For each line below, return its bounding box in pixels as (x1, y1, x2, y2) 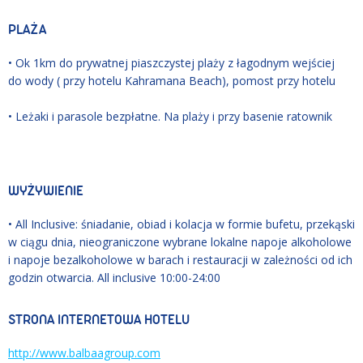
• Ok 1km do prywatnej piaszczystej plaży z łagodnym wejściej (8, 54, 335, 70)
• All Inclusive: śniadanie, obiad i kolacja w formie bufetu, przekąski (8, 216, 355, 232)
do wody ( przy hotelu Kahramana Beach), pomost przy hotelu (8, 72, 335, 88)
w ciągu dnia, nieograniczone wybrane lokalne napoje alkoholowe (8, 233, 352, 250)
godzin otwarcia (8, 269, 92, 285)
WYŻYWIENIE (8, 182, 83, 199)
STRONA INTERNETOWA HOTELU (8, 311, 190, 327)
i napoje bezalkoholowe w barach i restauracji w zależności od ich (8, 251, 352, 267)
